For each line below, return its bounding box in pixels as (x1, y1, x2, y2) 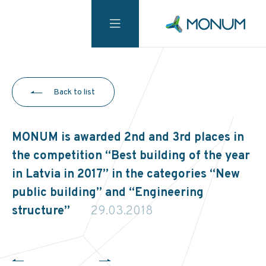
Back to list (53, 87, 95, 97)
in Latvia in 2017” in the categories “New (12, 167, 240, 182)
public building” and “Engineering (12, 185, 204, 201)
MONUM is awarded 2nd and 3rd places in (12, 130, 244, 145)
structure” (12, 204, 73, 219)
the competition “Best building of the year (12, 148, 250, 164)
